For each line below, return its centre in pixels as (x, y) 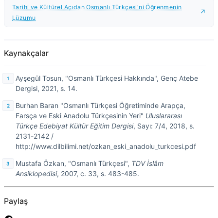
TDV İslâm (147, 163)
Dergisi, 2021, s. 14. (46, 88)
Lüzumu (24, 18)
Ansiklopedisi (36, 173)
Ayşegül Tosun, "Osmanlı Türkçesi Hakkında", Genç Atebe (107, 78)
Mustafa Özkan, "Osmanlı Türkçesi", (73, 163)
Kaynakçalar (26, 53)
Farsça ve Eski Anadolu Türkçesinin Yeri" (81, 115)
